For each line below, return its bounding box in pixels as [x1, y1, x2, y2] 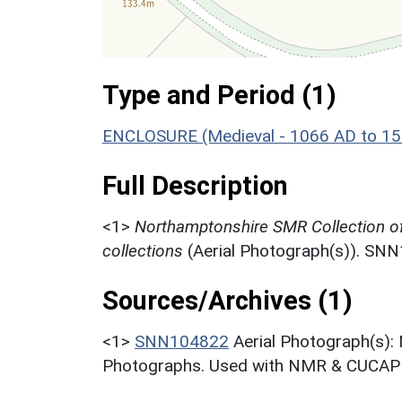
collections [102, 240, 183, 261]
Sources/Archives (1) [102, 284, 353, 316]
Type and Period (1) [102, 79, 336, 110]
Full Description [102, 170, 288, 201]
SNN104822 [135, 330, 229, 352]
